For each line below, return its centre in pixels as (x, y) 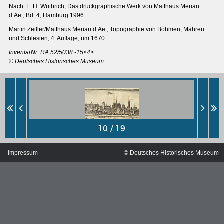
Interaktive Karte (43, 176)
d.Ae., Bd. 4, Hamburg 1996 (46, 16)
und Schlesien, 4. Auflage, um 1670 (57, 39)
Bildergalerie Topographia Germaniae (78, 192)
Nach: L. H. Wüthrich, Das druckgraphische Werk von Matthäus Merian (104, 7)
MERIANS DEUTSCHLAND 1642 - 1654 (75, 159)
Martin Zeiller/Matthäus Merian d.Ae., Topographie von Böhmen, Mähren (107, 30)
